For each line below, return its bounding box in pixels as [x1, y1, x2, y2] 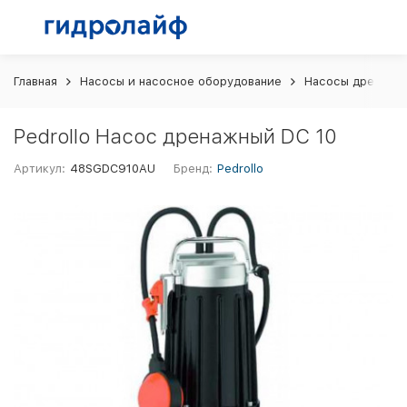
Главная [14, 74, 57, 88]
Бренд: [174, 162, 213, 175]
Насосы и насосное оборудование [80, 74, 282, 88]
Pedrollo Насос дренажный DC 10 [14, 124, 337, 148]
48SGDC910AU [70, 162, 156, 175]
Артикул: [14, 162, 65, 175]
